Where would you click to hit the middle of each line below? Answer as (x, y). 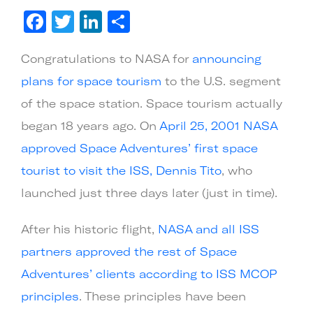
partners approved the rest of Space (129, 251)
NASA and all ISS (209, 228)
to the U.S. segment (221, 80)
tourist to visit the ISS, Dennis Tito (121, 170)
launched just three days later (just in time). (149, 192)
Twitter (113, 21)
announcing (227, 58)
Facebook (101, 21)
